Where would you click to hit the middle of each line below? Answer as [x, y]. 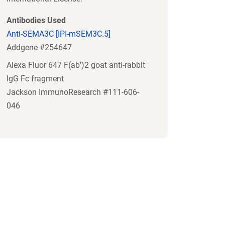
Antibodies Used [36, 21]
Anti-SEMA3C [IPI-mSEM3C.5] [59, 34]
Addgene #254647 [39, 48]
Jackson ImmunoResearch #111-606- [73, 92]
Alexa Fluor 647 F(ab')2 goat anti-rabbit [76, 65]
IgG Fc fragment [35, 79]
